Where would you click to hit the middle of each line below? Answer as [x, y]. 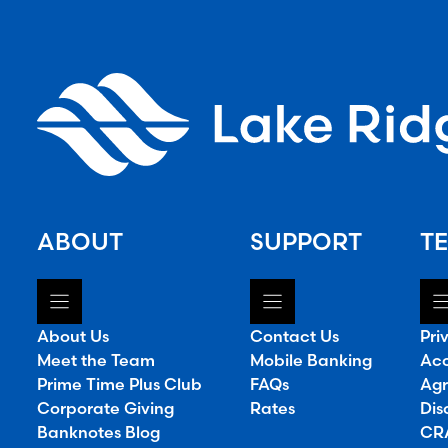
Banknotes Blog [98, 432]
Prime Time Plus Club [119, 384]
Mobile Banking [310, 360]
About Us [72, 336]
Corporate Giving [105, 408]
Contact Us [294, 336]
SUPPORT [305, 242]
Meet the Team [95, 360]
